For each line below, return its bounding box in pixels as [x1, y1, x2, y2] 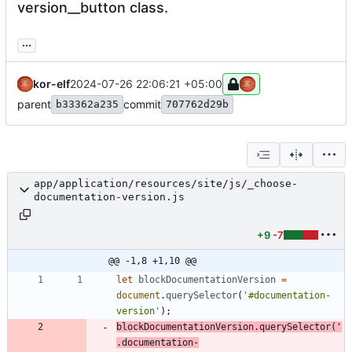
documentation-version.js [34, 190, 185, 203]
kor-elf [33, 76, 70, 90]
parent [17, 97, 51, 111]
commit [123, 97, 161, 111]
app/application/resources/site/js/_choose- [34, 177, 298, 189]
